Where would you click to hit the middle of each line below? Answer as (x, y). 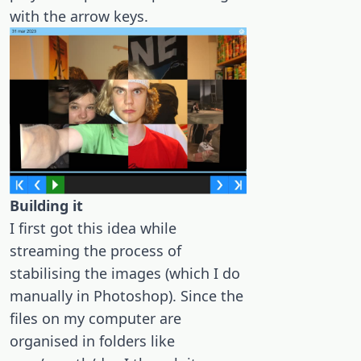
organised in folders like (92, 341)
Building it (46, 206)
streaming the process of (95, 251)
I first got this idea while (93, 228)
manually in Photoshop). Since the (127, 296)
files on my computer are (95, 319)
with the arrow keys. (79, 16)
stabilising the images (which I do (125, 274)
